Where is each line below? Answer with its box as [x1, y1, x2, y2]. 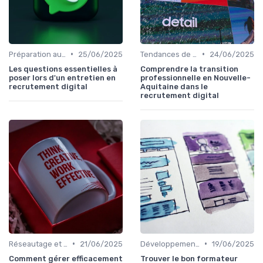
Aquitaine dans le [140, 82, 208, 91]
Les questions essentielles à [9, 64, 117, 73]
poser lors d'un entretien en [9, 73, 116, 82]
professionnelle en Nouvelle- [140, 73, 251, 82]
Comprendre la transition [140, 64, 238, 73]
